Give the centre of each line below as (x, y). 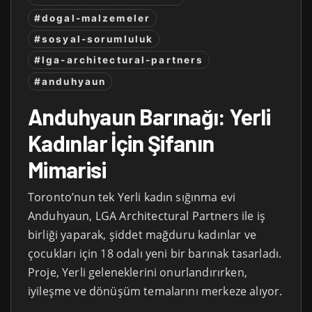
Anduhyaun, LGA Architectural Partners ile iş (147, 216)
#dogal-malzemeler (93, 18)
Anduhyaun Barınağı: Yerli (149, 116)
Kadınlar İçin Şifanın (121, 142)
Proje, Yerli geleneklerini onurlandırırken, (138, 272)
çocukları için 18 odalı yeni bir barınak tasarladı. (155, 253)
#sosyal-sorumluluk (94, 39)
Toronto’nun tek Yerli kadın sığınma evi (132, 197)
